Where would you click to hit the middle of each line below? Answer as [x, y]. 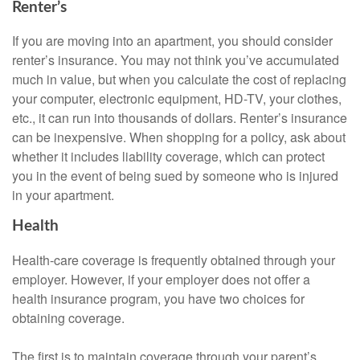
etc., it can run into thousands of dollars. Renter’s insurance [180, 118]
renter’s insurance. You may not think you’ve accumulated [176, 60]
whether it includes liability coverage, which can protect [168, 157]
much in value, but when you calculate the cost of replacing [179, 80]
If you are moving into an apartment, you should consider [172, 41]
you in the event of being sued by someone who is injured [175, 176]
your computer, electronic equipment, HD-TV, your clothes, [177, 99]
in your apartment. [63, 195]
